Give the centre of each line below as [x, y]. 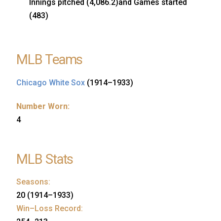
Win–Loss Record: [50, 209]
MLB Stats [45, 159]
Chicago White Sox [51, 82]
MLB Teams [50, 59]
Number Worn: [43, 106]
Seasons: [33, 182]
